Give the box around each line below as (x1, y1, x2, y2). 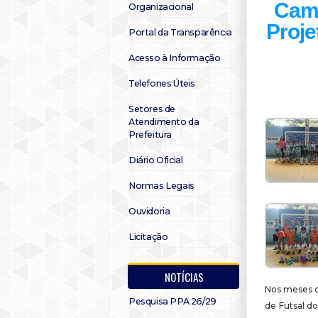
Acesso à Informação (128, 53, 221, 63)
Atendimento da (128, 116, 199, 127)
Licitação (128, 231, 168, 242)
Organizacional (128, 1, 194, 12)
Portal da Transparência (128, 27, 232, 38)
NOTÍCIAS (165, 269, 204, 285)
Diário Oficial (128, 155, 183, 165)
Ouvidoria (128, 206, 170, 216)
